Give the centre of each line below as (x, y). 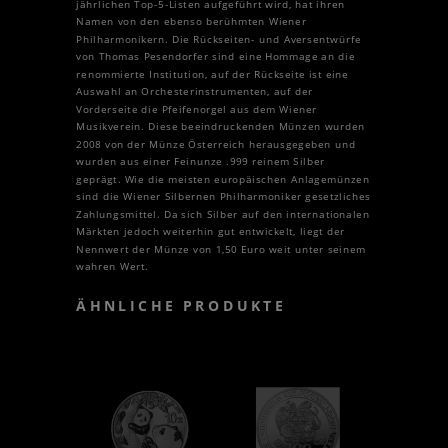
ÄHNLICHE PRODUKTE (181, 306)
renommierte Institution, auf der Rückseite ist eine (212, 74)
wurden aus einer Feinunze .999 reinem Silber (200, 161)
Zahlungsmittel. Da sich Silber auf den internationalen (223, 214)
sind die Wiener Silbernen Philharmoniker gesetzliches (224, 196)
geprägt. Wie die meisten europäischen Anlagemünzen (223, 179)
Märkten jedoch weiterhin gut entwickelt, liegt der (211, 231)
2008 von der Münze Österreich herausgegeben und (216, 144)
